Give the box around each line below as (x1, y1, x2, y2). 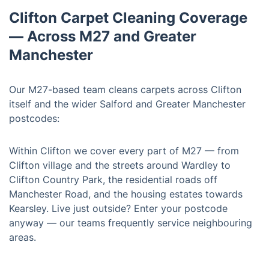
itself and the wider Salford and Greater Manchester (9, 97, 246, 110)
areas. (9, 231, 36, 243)
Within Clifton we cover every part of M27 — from (9, 144, 239, 157)
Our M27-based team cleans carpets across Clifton (9, 83, 241, 95)
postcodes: (9, 112, 59, 124)
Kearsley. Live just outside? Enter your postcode (9, 202, 228, 214)
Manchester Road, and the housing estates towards (9, 187, 243, 200)
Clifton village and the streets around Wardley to (9, 159, 231, 171)
